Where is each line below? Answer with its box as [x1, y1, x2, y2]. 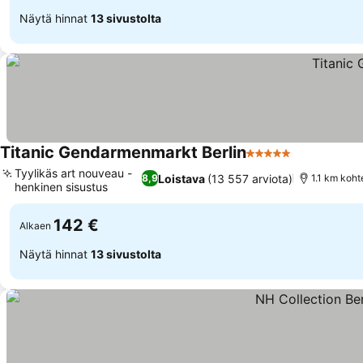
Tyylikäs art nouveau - [15, 166, 132, 180]
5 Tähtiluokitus [246, 153, 335, 169]
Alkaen [19, 219, 51, 232]
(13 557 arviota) [207, 171, 293, 186]
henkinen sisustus [15, 180, 108, 194]
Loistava [158, 171, 206, 186]
